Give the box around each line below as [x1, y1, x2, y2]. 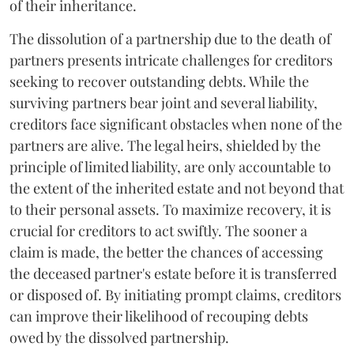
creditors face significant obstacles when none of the [9, 114, 342, 134]
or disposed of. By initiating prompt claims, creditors [9, 284, 341, 304]
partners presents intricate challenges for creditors [9, 50, 333, 70]
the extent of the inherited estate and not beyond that [9, 178, 344, 198]
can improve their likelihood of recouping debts [9, 306, 308, 326]
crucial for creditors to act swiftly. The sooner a [9, 220, 307, 240]
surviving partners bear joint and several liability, [9, 92, 318, 112]
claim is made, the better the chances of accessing [9, 242, 323, 262]
